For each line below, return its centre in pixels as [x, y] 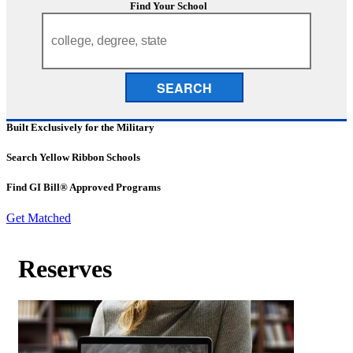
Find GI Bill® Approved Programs [84, 187]
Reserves [65, 268]
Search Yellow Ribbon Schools [73, 157]
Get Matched [39, 218]
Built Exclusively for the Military [80, 127]
